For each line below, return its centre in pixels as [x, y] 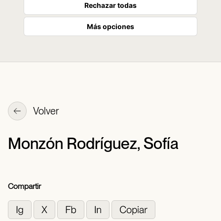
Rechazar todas [110, 5]
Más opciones [110, 26]
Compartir [24, 186]
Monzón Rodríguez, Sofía [93, 143]
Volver [45, 111]
